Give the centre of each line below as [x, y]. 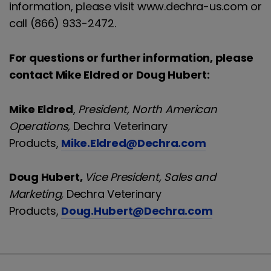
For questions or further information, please [131, 57]
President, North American [148, 109]
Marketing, [36, 194]
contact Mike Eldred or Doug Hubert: [109, 74]
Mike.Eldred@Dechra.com [134, 143]
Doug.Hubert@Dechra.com [137, 211]
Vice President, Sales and [150, 177]
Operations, [39, 126]
